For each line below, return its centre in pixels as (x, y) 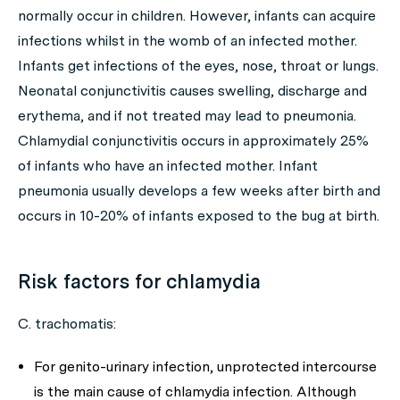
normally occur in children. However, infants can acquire (197, 16)
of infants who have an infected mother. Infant (168, 166)
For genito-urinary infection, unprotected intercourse (205, 367)
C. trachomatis (66, 324)
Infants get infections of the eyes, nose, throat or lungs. (198, 66)
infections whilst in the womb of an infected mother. (187, 41)
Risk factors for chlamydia (139, 281)
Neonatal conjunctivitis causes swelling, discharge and (192, 91)
